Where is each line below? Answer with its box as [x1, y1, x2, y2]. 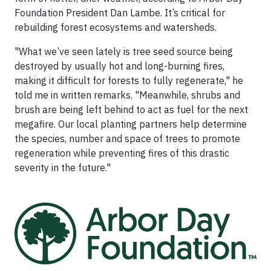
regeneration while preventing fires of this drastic [15, 147, 229, 159]
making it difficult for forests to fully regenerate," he [15, 74, 243, 87]
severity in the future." [15, 162, 111, 174]
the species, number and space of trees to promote [15, 132, 240, 145]
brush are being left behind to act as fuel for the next [15, 103, 248, 116]
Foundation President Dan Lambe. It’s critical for [15, 7, 225, 19]
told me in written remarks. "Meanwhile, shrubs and [15, 89, 240, 101]
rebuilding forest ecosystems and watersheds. [15, 21, 219, 33]
